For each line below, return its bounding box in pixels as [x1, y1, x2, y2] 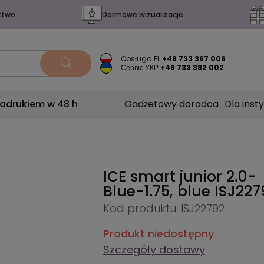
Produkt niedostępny [103, 226, 214, 241]
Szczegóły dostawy [103, 242, 205, 257]
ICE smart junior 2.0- [103, 166, 256, 187]
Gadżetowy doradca [124, 97, 219, 111]
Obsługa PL [121, 54, 161, 64]
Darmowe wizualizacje [101, 9, 183, 20]
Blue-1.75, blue [103, 181, 214, 202]
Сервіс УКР [121, 62, 159, 72]
